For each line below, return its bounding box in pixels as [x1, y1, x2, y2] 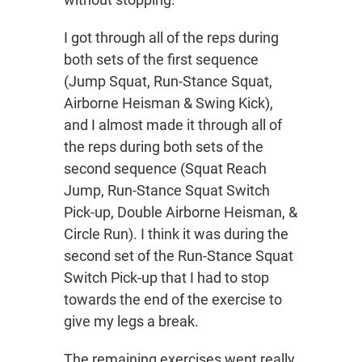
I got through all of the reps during [64, 29, 279, 46]
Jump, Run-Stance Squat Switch [64, 182, 270, 199]
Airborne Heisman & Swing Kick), [64, 95, 273, 112]
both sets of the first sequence [64, 51, 259, 68]
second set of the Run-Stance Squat [64, 247, 293, 264]
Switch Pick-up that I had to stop [64, 269, 269, 286]
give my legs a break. [64, 313, 199, 330]
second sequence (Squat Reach [64, 160, 267, 177]
